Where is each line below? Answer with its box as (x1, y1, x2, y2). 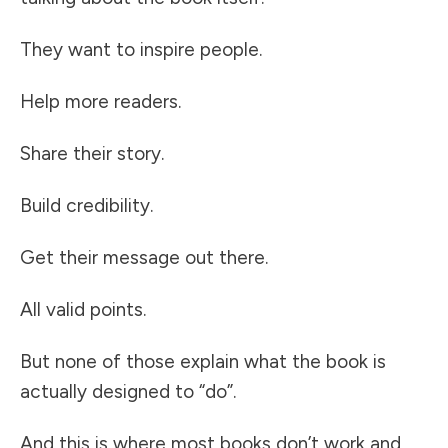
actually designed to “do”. (20, 380, 236, 404)
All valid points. (20, 298, 146, 322)
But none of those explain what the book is (20, 350, 386, 374)
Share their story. (20, 142, 164, 166)
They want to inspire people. (20, 38, 262, 62)
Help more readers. (20, 90, 181, 114)
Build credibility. (20, 194, 153, 218)
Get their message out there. (20, 246, 268, 270)
